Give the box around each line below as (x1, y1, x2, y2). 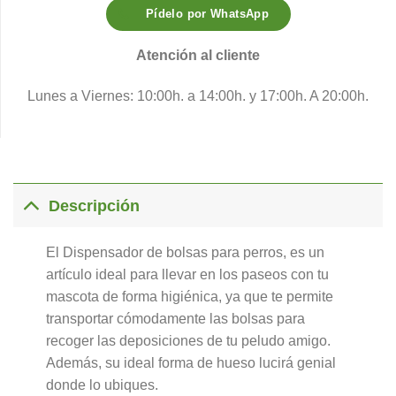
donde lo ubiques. (45, 377, 158, 393)
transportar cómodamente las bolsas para (45, 311, 305, 327)
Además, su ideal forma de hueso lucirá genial (45, 355, 336, 371)
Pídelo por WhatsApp (145, 7, 270, 21)
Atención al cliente (136, 47, 260, 63)
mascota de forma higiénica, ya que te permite (45, 289, 333, 305)
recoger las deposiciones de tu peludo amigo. (45, 333, 331, 349)
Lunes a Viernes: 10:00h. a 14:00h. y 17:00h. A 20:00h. (27, 88, 369, 103)
